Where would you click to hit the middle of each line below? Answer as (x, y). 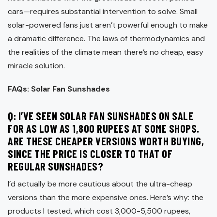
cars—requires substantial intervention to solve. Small (103, 11)
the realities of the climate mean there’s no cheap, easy (106, 52)
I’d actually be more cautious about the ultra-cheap (100, 184)
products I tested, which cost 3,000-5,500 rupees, (99, 211)
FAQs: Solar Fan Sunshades (60, 89)
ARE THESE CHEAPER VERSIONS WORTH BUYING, (106, 141)
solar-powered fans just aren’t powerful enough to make (108, 25)
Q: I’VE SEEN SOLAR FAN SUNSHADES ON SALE (101, 116)
